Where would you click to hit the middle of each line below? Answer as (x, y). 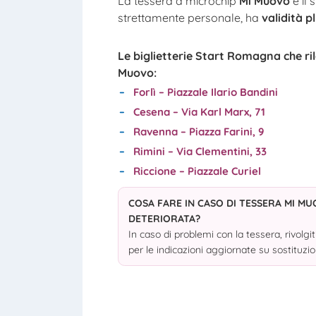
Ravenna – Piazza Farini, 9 (199, 131)
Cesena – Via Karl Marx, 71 (199, 111)
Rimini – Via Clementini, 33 (200, 151)
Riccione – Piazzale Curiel (197, 171)
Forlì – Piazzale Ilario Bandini (205, 92)
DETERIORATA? (165, 219)
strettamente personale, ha (190, 17)
